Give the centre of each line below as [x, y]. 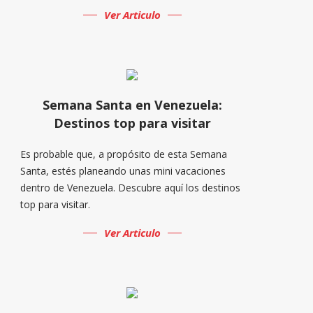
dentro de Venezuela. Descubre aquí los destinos [131, 187]
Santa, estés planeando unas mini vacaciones [123, 170]
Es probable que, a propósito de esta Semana [124, 154]
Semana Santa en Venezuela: [132, 104]
